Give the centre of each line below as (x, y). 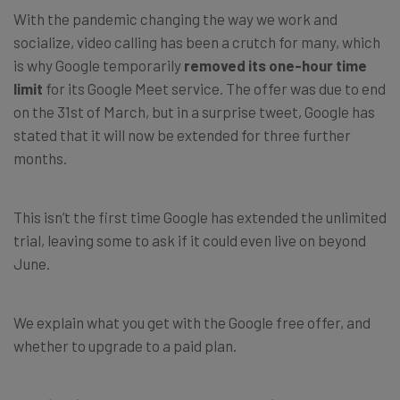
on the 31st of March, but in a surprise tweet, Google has (194, 111)
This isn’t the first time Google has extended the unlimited (200, 217)
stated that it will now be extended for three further (182, 134)
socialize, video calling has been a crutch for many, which (197, 42)
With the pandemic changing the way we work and (175, 18)
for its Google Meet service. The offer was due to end (214, 88)
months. (40, 158)
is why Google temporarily (99, 65)
